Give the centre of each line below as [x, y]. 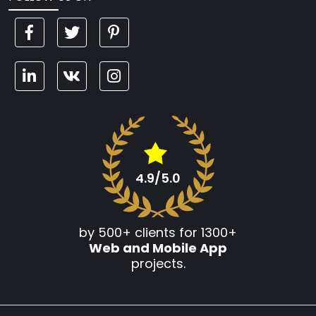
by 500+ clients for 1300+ [158, 232]
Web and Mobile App [158, 248]
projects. [158, 263]
